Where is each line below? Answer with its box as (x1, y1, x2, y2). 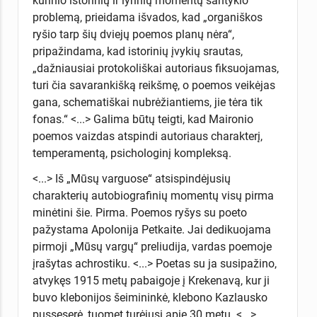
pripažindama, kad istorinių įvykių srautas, (32, 44, 243, 58)
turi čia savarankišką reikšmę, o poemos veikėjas (32, 78, 275, 92)
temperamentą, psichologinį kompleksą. (32, 146, 231, 160)
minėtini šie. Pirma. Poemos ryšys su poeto (32, 205, 247, 219)
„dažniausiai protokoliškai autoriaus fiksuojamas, (32, 61, 279, 75)
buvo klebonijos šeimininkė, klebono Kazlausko (32, 290, 267, 304)
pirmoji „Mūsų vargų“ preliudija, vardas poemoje (32, 239, 272, 253)
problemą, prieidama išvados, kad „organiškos (32, 10, 263, 24)
